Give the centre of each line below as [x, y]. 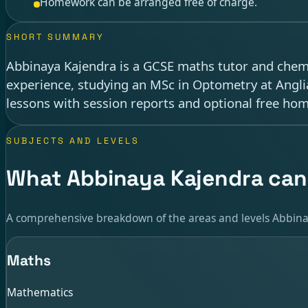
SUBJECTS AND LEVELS [73, 141]
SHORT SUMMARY [56, 37]
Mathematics [40, 292]
